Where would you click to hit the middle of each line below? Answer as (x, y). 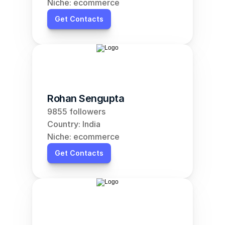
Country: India (74, 124)
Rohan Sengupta (86, 98)
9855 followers (76, 111)
